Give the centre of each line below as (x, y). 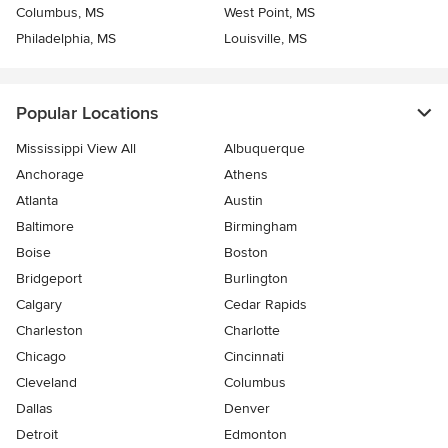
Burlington (256, 278)
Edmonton (255, 434)
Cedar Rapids (265, 304)
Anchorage (50, 174)
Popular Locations (87, 113)
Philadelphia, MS (66, 38)
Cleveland (46, 382)
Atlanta (37, 200)
